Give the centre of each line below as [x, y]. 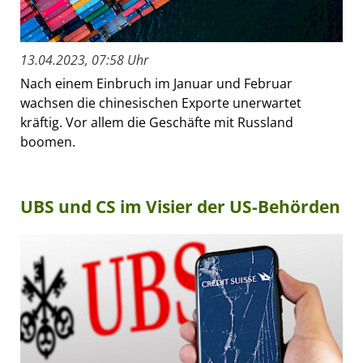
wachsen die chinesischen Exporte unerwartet [161, 103]
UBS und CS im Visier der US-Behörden [180, 207]
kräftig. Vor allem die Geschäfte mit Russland [157, 123]
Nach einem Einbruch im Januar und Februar [156, 84]
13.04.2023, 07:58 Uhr [84, 60]
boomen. [48, 142]
